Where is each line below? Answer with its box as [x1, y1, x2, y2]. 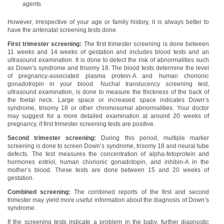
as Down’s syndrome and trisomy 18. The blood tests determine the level [7, 64, 209, 71]
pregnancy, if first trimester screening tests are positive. [7, 120, 155, 127]
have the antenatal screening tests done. [7, 26, 117, 33]
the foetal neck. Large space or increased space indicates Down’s [7, 96, 209, 103]
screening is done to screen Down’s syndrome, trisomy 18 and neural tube [7, 142, 209, 149]
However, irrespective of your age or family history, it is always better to [7, 18, 209, 25]
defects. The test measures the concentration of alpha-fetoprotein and [7, 150, 209, 157]
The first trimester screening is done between [81, 40, 209, 47]
